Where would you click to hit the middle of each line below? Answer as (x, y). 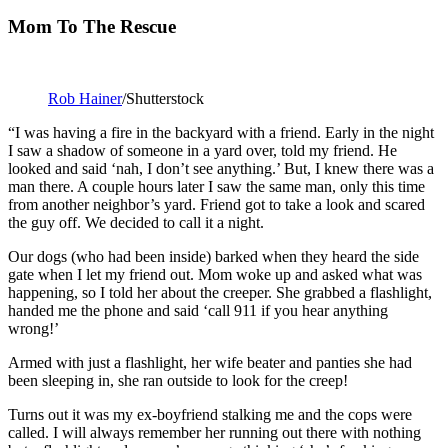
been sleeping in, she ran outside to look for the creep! (178, 381)
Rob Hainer (85, 99)
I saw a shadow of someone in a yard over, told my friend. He (202, 151)
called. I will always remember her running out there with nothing (214, 433)
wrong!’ (33, 329)
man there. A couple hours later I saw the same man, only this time (216, 187)
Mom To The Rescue (92, 26)
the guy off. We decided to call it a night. (136, 223)
